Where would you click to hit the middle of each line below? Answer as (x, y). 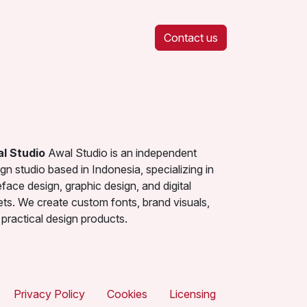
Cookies (127, 294)
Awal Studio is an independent (121, 153)
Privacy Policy (49, 294)
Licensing (193, 294)
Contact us (191, 38)
